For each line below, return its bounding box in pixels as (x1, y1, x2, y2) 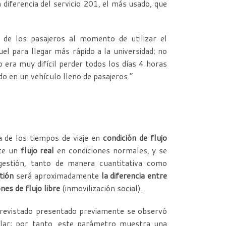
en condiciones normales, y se (54, 145, 167, 156)
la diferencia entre (101, 170, 167, 182)
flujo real (20, 145, 54, 156)
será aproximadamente (14, 170, 101, 182)
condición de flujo (103, 132, 167, 144)
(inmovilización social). (60, 183, 143, 194)
